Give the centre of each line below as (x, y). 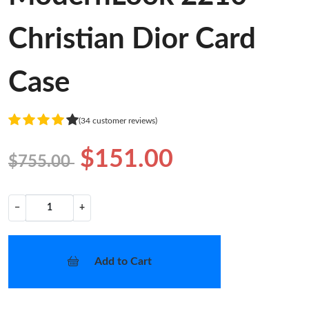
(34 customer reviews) (118, 121)
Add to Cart (123, 261)
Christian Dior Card (132, 39)
